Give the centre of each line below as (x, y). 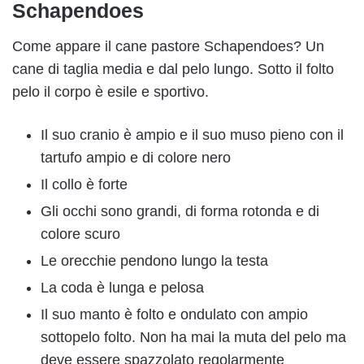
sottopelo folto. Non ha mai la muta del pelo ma (193, 338)
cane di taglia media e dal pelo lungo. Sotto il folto (173, 69)
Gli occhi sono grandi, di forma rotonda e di (180, 212)
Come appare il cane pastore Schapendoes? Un (168, 47)
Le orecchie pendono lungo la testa (154, 261)
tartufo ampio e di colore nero (136, 158)
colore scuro (80, 234)
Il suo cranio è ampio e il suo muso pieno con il (192, 135)
